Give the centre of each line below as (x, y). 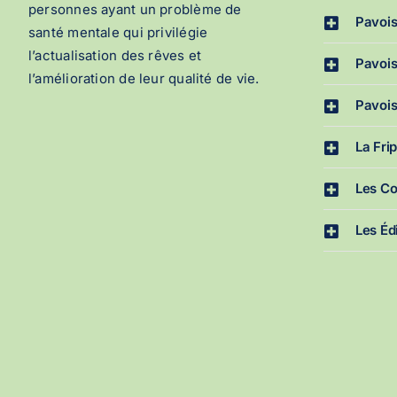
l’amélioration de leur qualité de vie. (144, 79)
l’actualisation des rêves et (115, 56)
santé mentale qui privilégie (118, 33)
